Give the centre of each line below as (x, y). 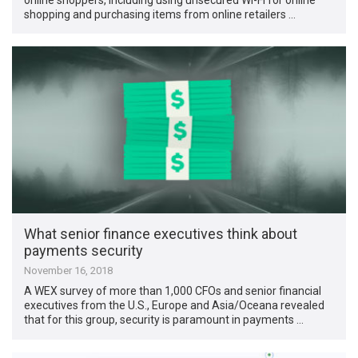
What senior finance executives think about (161, 234)
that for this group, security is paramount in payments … (164, 320)
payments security (84, 251)
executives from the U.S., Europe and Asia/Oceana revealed (175, 306)
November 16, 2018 (69, 271)
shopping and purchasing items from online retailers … (160, 14)
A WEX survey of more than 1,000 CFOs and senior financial (173, 291)
